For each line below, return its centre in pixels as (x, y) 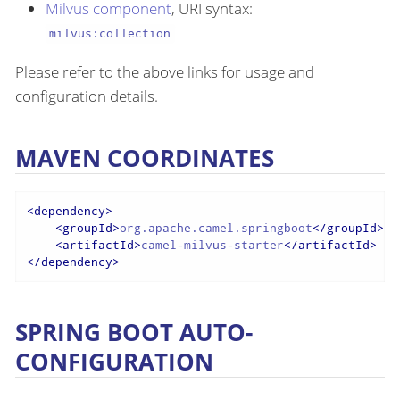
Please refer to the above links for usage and (165, 71)
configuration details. (87, 96)
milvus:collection (110, 33)
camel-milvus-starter (212, 244)
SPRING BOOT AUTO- (134, 333)
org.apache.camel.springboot (216, 227)
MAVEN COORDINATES (145, 158)
